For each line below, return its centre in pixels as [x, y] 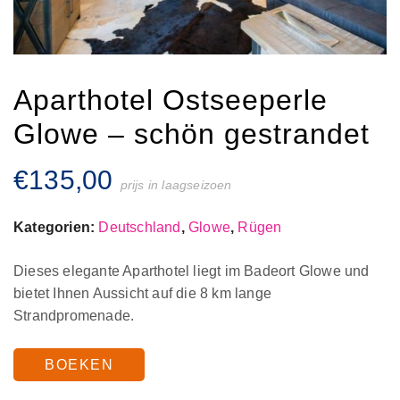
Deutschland [140, 228]
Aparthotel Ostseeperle [171, 100]
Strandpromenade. [74, 316]
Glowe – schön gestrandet [192, 134]
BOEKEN [79, 365]
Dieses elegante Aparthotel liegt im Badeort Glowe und [192, 271]
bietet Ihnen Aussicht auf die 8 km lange [142, 294]
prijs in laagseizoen [176, 185]
